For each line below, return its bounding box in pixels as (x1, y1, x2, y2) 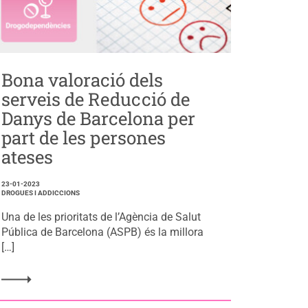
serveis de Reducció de (1, 87, 190, 111)
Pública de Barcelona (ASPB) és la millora (1, 225, 204, 239)
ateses (1, 144, 54, 168)
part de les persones (1, 125, 166, 149)
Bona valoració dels (1, 67, 164, 91)
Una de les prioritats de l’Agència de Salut (1, 210, 201, 223)
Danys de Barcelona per (1, 106, 196, 130)
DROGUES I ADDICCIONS (1, 188, 80, 197)
